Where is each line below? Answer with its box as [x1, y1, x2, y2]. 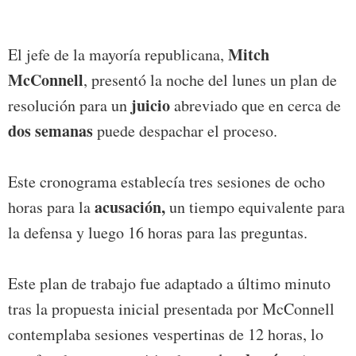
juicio [131, 93, 170, 117]
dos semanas [8, 118, 93, 142]
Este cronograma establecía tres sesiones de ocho [8, 170, 325, 192]
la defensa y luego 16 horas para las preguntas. [8, 221, 308, 243]
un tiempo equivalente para [165, 195, 345, 218]
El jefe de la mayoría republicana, [8, 43, 228, 65]
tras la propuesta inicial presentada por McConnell [8, 297, 335, 319]
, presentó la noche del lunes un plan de [83, 68, 337, 91]
